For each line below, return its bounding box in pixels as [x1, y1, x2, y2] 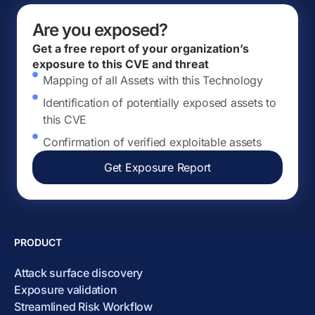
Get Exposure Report [103, 160, 212, 174]
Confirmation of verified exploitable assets [43, 135, 262, 149]
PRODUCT [14, 236, 63, 249]
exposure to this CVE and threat [32, 57, 209, 71]
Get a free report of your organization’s [32, 41, 249, 56]
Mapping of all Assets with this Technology [43, 73, 263, 87]
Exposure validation [14, 283, 117, 297]
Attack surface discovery [14, 266, 143, 281]
